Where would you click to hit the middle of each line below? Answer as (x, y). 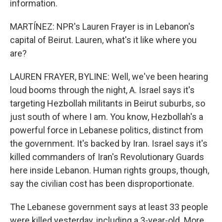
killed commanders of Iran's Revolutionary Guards (107, 157)
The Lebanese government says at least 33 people (109, 207)
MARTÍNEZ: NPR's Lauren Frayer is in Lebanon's (102, 27)
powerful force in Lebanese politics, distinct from (107, 130)
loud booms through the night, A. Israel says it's (102, 90)
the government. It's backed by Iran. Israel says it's (109, 143)
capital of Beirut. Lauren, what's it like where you (103, 40)
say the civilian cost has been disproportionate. (102, 184)
